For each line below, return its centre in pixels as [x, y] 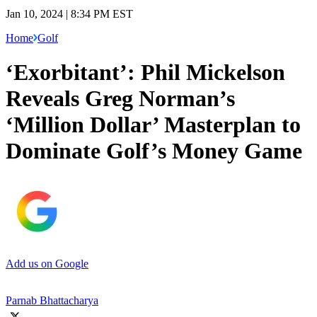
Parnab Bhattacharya [52, 300]
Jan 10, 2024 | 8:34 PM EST [69, 13]
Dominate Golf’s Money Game [154, 151]
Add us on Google [47, 263]
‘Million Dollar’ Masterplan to [153, 125]
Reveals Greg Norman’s [120, 99]
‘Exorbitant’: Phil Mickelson [145, 73]
